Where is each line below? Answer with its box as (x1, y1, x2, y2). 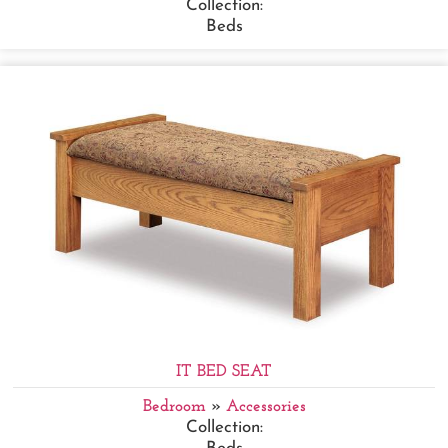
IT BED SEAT (176, 362, 272, 380)
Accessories (225, 397, 306, 415)
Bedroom (142, 397, 206, 415)
